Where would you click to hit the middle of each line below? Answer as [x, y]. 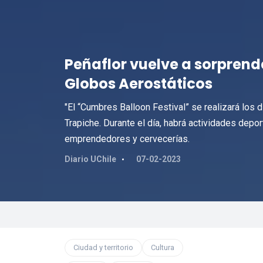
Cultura [162, 247]
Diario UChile [90, 159]
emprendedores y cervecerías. [127, 139]
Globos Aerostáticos [138, 84]
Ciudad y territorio [103, 247]
